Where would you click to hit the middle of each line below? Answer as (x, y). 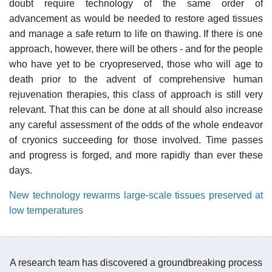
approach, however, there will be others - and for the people (136, 49)
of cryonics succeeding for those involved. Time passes (136, 140)
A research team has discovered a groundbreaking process (136, 262)
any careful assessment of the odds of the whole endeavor (136, 124)
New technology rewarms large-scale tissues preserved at (136, 195)
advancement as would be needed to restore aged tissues (136, 18)
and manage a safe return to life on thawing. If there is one (136, 33)
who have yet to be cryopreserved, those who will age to (136, 64)
